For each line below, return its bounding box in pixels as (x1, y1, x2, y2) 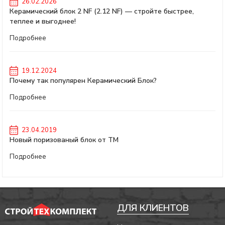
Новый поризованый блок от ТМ (10, 135, 119, 145)
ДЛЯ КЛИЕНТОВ (117, 202, 189, 214)
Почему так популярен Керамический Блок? (10, 76, 157, 85)
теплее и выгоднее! (10, 17, 76, 26)
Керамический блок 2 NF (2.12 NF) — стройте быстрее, (10, 7, 194, 16)
